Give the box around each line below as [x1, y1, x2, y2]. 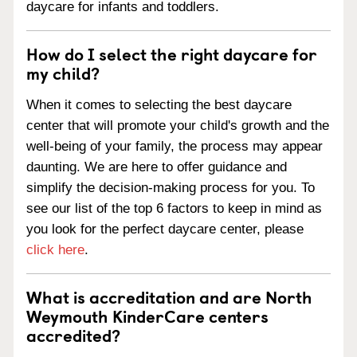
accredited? [26, 322, 120, 347]
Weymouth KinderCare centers [26, 303, 269, 328]
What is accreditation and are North [26, 284, 312, 309]
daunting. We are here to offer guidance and [26, 159, 287, 175]
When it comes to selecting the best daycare [26, 97, 292, 112]
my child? [26, 60, 100, 86]
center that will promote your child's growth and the [26, 118, 329, 133]
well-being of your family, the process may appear [26, 139, 323, 154]
